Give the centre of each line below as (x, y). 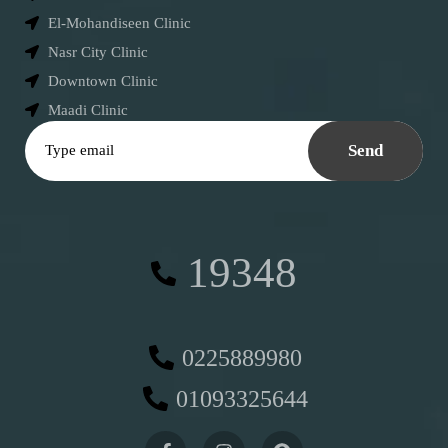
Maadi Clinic (87, 109)
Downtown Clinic (102, 80)
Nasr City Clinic (97, 51)
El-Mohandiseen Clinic (119, 22)
